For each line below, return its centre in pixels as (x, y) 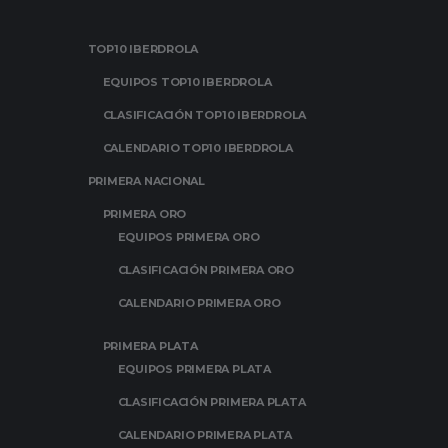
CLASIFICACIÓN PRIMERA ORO (205, 270)
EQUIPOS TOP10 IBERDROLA (187, 82)
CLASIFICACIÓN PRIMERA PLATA (211, 402)
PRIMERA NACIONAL (146, 181)
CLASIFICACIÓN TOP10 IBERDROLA (204, 115)
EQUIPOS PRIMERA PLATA (194, 369)
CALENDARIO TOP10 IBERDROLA (197, 148)
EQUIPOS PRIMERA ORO (188, 237)
